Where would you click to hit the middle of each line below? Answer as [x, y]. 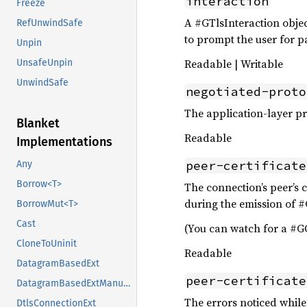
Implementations [64, 142]
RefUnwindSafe [50, 23]
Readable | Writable [234, 64]
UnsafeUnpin [45, 63]
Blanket [38, 124]
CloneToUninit [47, 244]
